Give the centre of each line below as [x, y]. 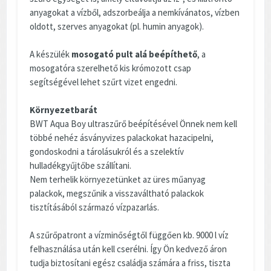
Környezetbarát [64, 109]
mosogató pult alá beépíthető [134, 54]
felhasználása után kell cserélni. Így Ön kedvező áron [128, 249]
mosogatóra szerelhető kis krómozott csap [110, 68]
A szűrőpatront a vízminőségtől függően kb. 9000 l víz [129, 235]
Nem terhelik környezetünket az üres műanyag [118, 179]
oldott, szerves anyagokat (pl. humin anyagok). [117, 26]
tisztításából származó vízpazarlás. [94, 207]
